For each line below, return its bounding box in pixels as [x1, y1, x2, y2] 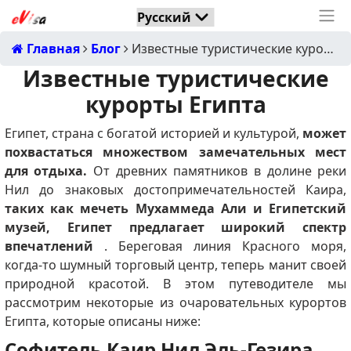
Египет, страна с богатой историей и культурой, [4, 125, 303, 142]
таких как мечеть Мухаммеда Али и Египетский [4, 200, 347, 217]
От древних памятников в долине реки [93, 162, 347, 179]
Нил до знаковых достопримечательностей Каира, [4, 181, 347, 198]
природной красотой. [4, 275, 163, 292]
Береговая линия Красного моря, [118, 237, 347, 255]
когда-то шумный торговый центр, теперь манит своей [4, 256, 347, 273]
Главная [24, 40, 80, 57]
